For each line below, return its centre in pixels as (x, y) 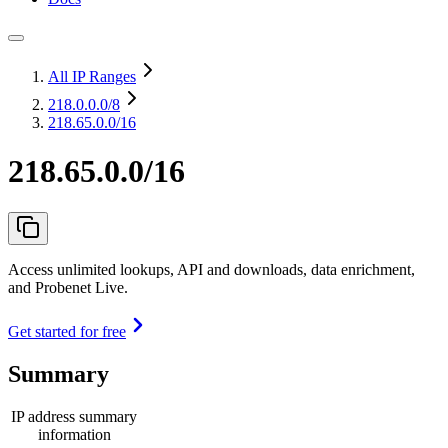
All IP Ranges (92, 76)
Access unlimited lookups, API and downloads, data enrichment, (211, 269)
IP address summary (74, 416)
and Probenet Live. (68, 287)
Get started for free (67, 331)
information (74, 434)
